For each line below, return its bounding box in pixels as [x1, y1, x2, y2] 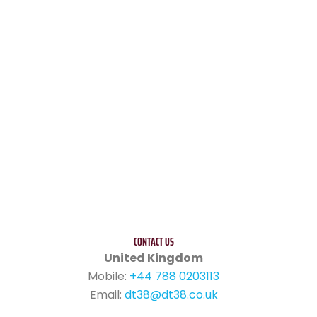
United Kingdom [104, 250, 204, 266]
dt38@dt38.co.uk [124, 287, 218, 303]
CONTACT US [133, 233, 174, 250]
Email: [89, 287, 125, 303]
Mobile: [88, 268, 130, 284]
